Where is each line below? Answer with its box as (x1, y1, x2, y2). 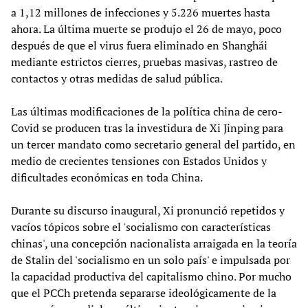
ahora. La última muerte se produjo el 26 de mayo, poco (11, 21, 282, 37)
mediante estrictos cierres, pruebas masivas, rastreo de (11, 54, 278, 70)
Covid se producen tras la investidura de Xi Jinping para (11, 120, 283, 136)
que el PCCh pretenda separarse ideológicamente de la (11, 285, 276, 301)
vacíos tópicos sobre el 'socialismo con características (11, 219, 271, 235)
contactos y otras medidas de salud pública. (11, 71, 223, 87)
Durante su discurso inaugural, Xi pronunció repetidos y (11, 203, 285, 219)
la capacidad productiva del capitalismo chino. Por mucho (11, 269, 291, 285)
